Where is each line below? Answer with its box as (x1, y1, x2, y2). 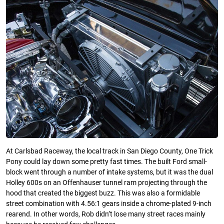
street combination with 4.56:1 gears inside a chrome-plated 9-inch (6, 199, 211, 208)
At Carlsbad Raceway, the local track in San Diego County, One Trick (6, 147, 213, 156)
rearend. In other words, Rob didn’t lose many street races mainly (6, 210, 205, 219)
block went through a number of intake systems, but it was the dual (6, 168, 213, 177)
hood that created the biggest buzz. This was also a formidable (6, 189, 200, 198)
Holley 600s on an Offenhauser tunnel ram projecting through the (6, 178, 207, 187)
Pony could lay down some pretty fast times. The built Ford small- (6, 157, 207, 166)
